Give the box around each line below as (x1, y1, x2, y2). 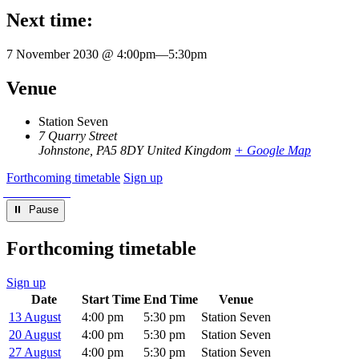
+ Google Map (235, 143, 311, 158)
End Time (143, 292, 198, 307)
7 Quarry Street (38, 129, 117, 143)
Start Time (82, 292, 140, 307)
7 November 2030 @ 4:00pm (6, 46, 155, 61)
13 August (9, 310, 61, 325)
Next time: (6, 9, 93, 30)
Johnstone (38, 143, 90, 158)
